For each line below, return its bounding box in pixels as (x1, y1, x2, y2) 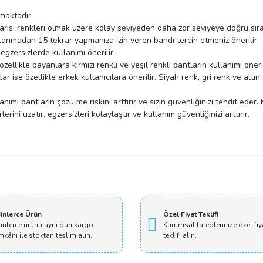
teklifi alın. (163, 231, 197, 240)
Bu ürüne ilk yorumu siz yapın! (112, 164, 214, 174)
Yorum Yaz (145, 200, 181, 210)
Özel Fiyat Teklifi (163, 210, 218, 219)
